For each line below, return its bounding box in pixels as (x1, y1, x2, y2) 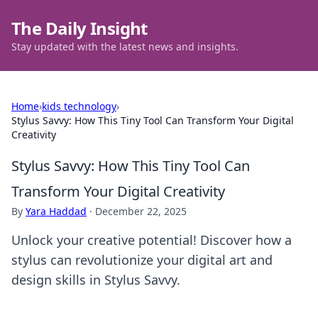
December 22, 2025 (95, 204, 187, 218)
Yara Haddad (26, 204, 87, 218)
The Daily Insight (11, 16, 148, 40)
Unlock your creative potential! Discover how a (11, 231, 292, 248)
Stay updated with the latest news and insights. (11, 40, 238, 53)
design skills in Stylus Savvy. (11, 271, 180, 288)
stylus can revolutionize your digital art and (11, 251, 273, 268)
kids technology (42, 99, 116, 113)
